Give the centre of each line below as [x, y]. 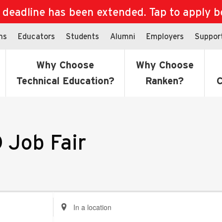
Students [83, 36]
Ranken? [165, 81]
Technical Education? [65, 81]
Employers [165, 36]
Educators [36, 36]
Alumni [123, 36]
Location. [68, 216]
